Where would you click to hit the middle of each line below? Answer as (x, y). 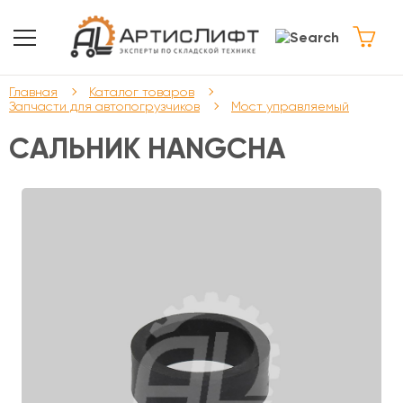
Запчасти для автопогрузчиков (104, 106)
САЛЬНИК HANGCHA (147, 148)
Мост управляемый (290, 106)
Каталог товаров (142, 92)
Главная (33, 92)
